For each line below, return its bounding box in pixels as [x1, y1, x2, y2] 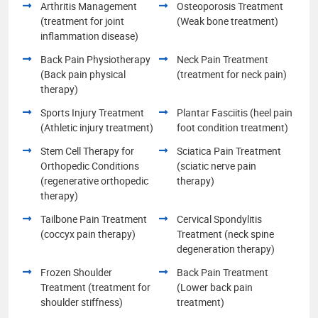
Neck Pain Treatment [177, 52, 268, 66]
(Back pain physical [40, 67, 126, 81]
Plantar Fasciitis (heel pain [177, 105, 292, 119]
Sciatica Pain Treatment [177, 143, 281, 158]
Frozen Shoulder [40, 265, 112, 279]
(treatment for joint [40, 13, 124, 28]
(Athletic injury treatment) [40, 120, 153, 134]
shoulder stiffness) [40, 295, 123, 309]
